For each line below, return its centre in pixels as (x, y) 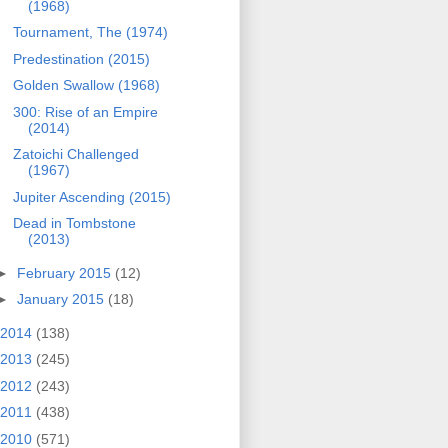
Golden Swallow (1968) (86, 85)
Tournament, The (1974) (90, 32)
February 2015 (65, 272)
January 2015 (62, 299)
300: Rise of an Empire (85, 111)
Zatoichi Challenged (75, 154)
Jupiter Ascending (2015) (91, 196)
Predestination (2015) (81, 58)
